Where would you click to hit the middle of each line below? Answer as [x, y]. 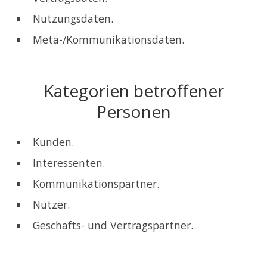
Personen [133, 112]
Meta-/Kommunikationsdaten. [108, 40]
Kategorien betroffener [133, 91]
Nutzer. [51, 205]
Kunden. [53, 142]
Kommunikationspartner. [96, 184]
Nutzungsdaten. [73, 19]
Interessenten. [69, 163]
